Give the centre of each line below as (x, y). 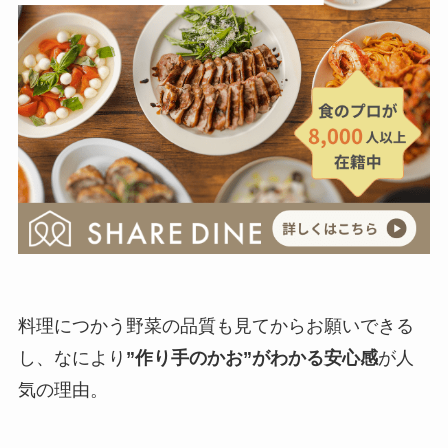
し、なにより (71, 358)
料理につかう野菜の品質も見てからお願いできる (215, 326)
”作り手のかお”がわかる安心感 (251, 358)
